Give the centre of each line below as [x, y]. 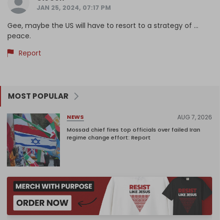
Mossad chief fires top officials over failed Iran [134, 129]
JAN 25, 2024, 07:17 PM [74, 8]
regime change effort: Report [109, 137]
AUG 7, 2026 [195, 117]
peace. [19, 36]
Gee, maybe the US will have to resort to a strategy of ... [103, 26]
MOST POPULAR [38, 96]
